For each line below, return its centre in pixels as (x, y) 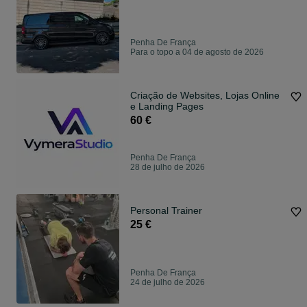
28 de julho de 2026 (168, 168)
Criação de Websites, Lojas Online (205, 96)
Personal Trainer (166, 211)
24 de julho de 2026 (168, 283)
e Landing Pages (167, 107)
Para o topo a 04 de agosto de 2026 (197, 52)
